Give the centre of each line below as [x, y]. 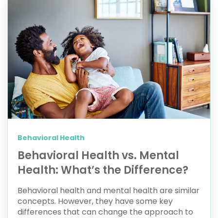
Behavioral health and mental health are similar [109, 191]
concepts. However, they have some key [95, 201]
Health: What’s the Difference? [103, 170]
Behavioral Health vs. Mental [98, 156]
